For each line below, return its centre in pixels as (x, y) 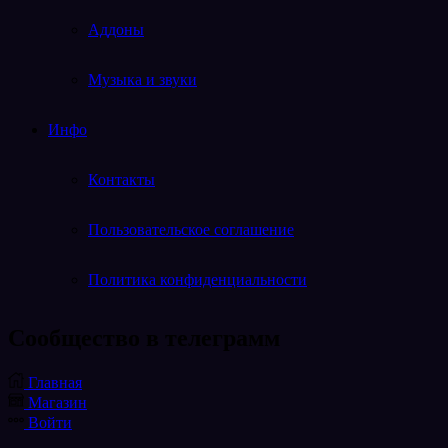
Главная (55, 383)
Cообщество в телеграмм (144, 338)
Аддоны (116, 30)
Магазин (57, 403)
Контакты (121, 180)
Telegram (36, 380)
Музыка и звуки (142, 80)
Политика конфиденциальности (197, 280)
